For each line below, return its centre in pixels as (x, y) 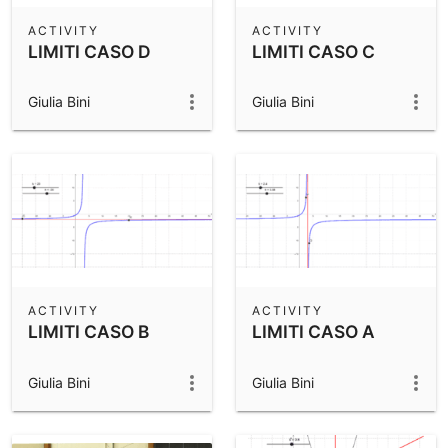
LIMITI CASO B (88, 332)
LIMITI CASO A (313, 332)
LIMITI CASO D (89, 51)
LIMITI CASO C (313, 51)
